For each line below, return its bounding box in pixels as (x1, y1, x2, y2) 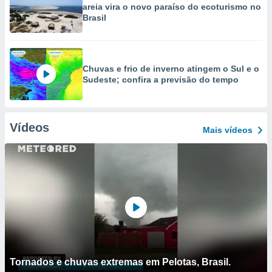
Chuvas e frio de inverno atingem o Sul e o (83, 64, 259, 73)
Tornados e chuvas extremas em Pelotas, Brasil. (10, 257, 231, 267)
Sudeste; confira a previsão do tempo (83, 75, 239, 84)
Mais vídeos (203, 125, 253, 135)
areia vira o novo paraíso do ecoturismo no (83, 2, 261, 12)
